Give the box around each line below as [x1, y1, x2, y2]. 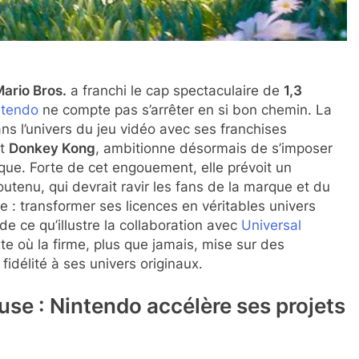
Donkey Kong [9, 139, 95, 156]
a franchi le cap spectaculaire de [67, 82, 284, 99]
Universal [241, 216, 301, 233]
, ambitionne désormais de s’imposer [95, 139, 333, 156]
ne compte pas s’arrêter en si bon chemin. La [38, 101, 332, 118]
